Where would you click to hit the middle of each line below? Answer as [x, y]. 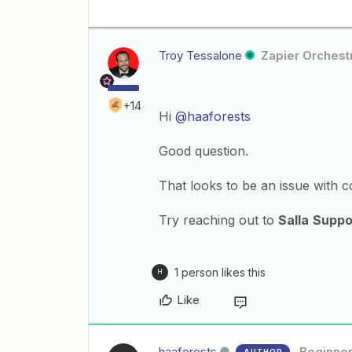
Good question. [203, 150]
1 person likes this [220, 272]
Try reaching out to [218, 220]
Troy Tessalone [200, 55]
